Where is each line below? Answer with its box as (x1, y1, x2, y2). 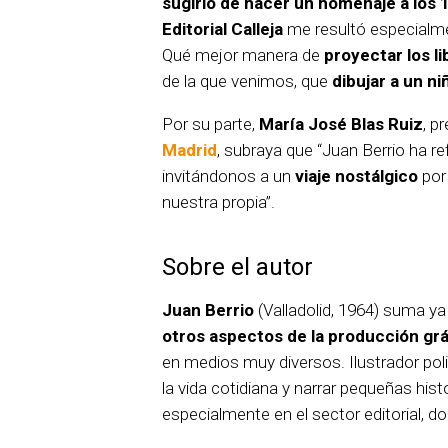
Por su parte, (162, 113, 259, 134)
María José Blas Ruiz (259, 113, 423, 134)
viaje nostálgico (295, 165, 418, 186)
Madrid (162, 139, 217, 160)
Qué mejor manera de (162, 44, 324, 65)
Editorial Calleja (162, 18, 283, 39)
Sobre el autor (162, 252, 313, 281)
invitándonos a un (162, 165, 295, 186)
